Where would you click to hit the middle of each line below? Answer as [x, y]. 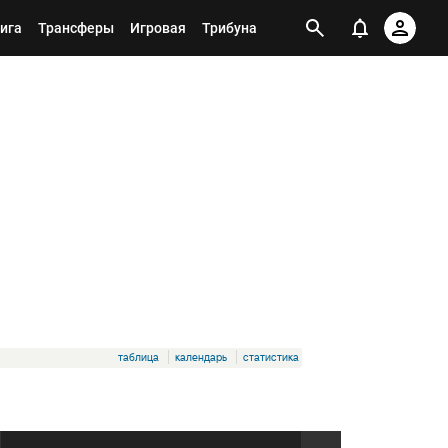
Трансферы [76, 28]
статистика [271, 357]
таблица [138, 357]
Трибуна [229, 28]
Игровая [158, 28]
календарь [201, 357]
